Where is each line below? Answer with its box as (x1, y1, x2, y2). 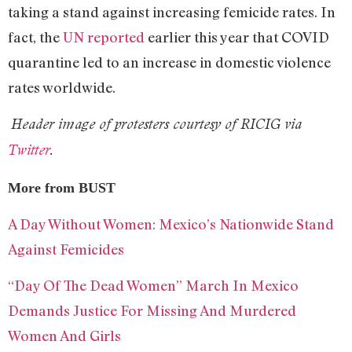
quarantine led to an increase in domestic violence (8, 53, 331, 71)
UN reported (63, 27, 148, 46)
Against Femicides (8, 240, 124, 258)
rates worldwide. (8, 78, 115, 96)
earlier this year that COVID (148, 27, 329, 46)
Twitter (8, 141, 49, 159)
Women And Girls (8, 327, 121, 345)
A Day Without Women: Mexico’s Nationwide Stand (8, 215, 334, 233)
